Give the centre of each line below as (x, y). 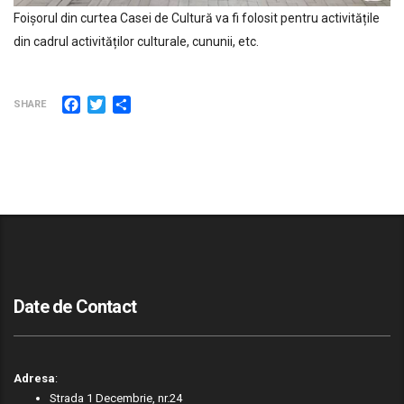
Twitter (128, 102)
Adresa (34, 378)
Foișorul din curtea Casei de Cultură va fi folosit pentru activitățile (197, 18)
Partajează (165, 102)
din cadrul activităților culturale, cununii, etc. (136, 42)
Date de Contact (75, 306)
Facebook (111, 102)
